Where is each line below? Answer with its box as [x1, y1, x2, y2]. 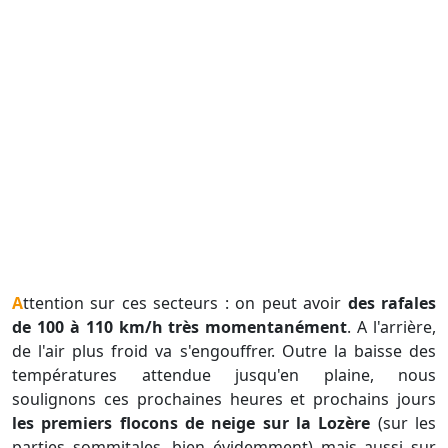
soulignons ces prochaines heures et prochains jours [12, 388, 436, 411]
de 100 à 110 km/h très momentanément [12, 316, 348, 339]
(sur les [370, 412, 437, 435]
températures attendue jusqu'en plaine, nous [12, 364, 436, 387]
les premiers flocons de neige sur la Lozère [12, 412, 371, 435]
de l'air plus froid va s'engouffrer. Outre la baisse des [12, 340, 436, 363]
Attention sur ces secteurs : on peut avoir [23, 292, 348, 315]
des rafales [347, 292, 437, 315]
